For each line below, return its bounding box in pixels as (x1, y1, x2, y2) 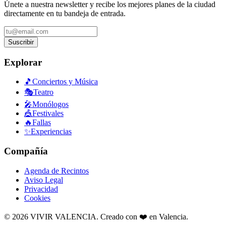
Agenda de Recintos (24, 166, 89, 175)
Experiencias (31, 127, 72, 136)
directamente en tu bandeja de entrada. (4, 9, 126, 18)
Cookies (24, 193, 50, 202)
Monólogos (32, 100, 69, 109)
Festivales (32, 109, 64, 118)
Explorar (4, 56, 42, 68)
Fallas (32, 118, 51, 127)
